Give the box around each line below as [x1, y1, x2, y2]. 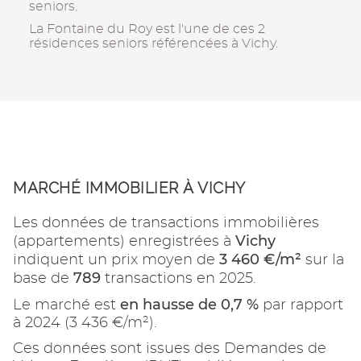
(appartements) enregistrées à [13, 234, 235, 250]
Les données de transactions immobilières [13, 216, 319, 231]
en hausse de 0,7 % [120, 296, 259, 314]
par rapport [259, 298, 343, 313]
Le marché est [13, 298, 120, 313]
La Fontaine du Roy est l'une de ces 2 [29, 23, 265, 36]
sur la [301, 253, 344, 268]
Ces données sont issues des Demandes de [13, 342, 326, 357]
